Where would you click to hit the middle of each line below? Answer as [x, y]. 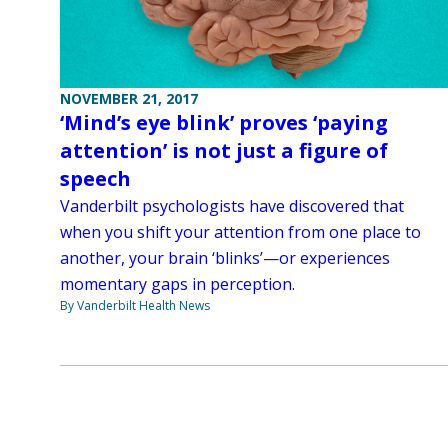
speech [95, 179]
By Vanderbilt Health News [135, 306]
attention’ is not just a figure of [224, 151]
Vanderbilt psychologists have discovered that [232, 206]
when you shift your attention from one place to [240, 232]
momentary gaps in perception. [177, 284]
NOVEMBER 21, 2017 [129, 99]
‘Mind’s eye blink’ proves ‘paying [224, 123]
